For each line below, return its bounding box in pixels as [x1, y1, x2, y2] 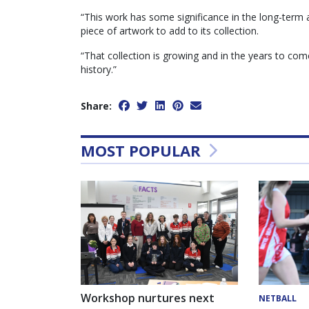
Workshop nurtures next [81, 290, 215, 306]
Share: [81, 99, 112, 112]
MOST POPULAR [81, 139, 205, 161]
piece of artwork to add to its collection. [81, 23, 259, 37]
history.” [81, 62, 117, 76]
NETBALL [258, 292, 297, 305]
